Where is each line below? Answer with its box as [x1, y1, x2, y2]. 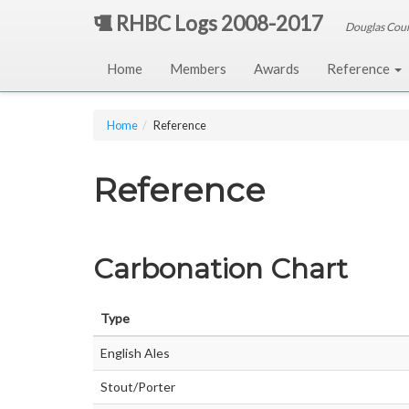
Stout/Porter [100, 379, 175, 394]
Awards [254, 60, 299, 77]
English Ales [100, 345, 170, 361]
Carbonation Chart [93, 252, 348, 286]
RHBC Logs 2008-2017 [112, 11, 323, 36]
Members [170, 60, 226, 77]
